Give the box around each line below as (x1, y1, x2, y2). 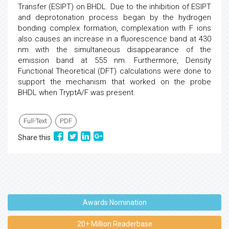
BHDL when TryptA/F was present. (18, 88, 135, 97)
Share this (18, 133, 54, 142)
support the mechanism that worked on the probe (18, 77, 211, 86)
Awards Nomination (82, 198, 147, 207)
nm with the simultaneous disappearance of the (18, 45, 211, 54)
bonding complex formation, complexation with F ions (18, 24, 211, 33)
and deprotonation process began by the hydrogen (18, 13, 211, 22)
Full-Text (24, 117, 47, 125)
